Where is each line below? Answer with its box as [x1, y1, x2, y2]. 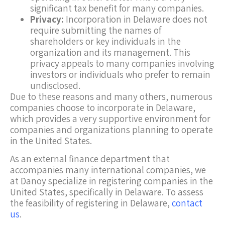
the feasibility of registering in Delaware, [10, 197, 172, 209]
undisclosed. [30, 79, 80, 92]
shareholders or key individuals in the [30, 35, 181, 48]
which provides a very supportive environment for [10, 113, 210, 125]
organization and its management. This [30, 46, 190, 59]
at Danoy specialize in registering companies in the [10, 175, 213, 187]
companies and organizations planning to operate [10, 124, 213, 136]
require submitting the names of [30, 24, 161, 37]
